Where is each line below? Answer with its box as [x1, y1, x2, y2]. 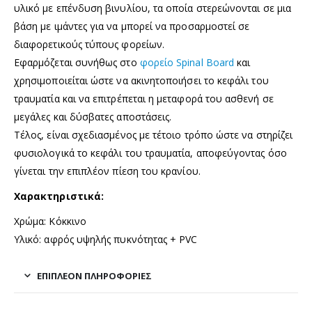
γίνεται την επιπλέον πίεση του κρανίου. [14, 164, 201, 178]
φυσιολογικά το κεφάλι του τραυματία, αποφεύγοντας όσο [14, 146, 287, 160]
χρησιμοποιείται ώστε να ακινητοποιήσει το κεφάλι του [14, 74, 269, 88]
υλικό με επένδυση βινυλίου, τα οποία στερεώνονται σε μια [14, 1, 291, 15]
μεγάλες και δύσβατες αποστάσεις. [14, 110, 172, 124]
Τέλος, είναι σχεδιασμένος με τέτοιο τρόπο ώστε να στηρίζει [14, 128, 293, 142]
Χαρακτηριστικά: [14, 189, 104, 203]
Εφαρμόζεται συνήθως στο [14, 56, 140, 70]
